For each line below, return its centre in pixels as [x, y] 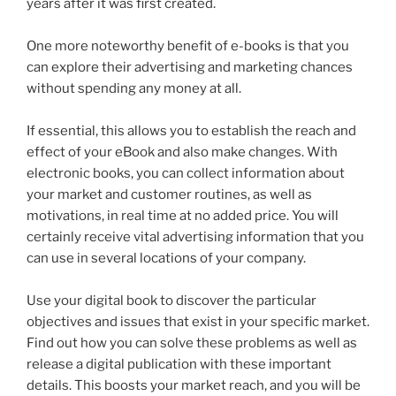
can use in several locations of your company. [166, 258]
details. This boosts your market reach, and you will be [194, 385]
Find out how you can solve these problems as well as [192, 343]
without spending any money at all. [134, 88]
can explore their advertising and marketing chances [190, 67]
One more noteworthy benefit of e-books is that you [188, 46]
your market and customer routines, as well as [169, 194]
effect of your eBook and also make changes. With [182, 152]
